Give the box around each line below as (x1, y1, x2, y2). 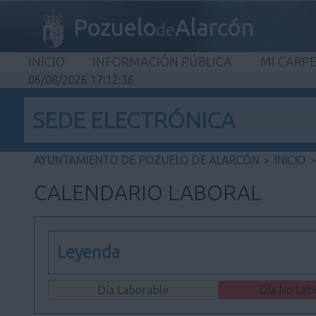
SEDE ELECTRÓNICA (32, 107, 236, 133)
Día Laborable (97, 284, 169, 297)
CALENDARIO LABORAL (34, 181, 262, 205)
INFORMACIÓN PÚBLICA (92, 54, 233, 68)
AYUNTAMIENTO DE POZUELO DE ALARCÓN (34, 154, 259, 167)
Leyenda (56, 243, 120, 262)
